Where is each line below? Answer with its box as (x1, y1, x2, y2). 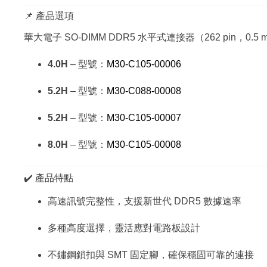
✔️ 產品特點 (24, 172, 73, 183)
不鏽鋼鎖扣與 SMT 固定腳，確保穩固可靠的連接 (48, 250, 254, 260)
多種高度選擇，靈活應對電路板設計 (48, 223, 200, 234)
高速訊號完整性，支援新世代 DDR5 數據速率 (48, 196, 241, 207)
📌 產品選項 (24, 10, 74, 21)
